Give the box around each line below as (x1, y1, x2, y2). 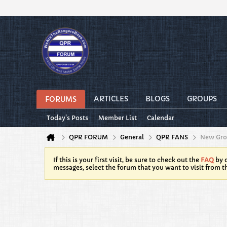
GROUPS (187, 94, 217, 103)
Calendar (147, 114, 174, 122)
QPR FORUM (69, 133, 108, 141)
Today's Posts (47, 114, 88, 122)
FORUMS (45, 95, 77, 104)
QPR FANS (156, 133, 188, 141)
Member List (98, 114, 137, 122)
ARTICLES (94, 94, 128, 103)
